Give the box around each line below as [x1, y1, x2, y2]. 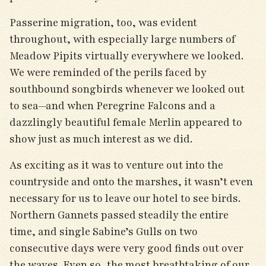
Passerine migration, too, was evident [9, 15, 197, 30]
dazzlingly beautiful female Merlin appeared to [9, 115, 242, 129]
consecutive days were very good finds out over [9, 241, 243, 255]
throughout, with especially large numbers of [9, 32, 235, 46]
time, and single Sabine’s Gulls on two [9, 224, 198, 239]
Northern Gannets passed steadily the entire [9, 208, 229, 222]
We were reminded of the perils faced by [9, 65, 207, 80]
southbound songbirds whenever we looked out [9, 82, 245, 96]
